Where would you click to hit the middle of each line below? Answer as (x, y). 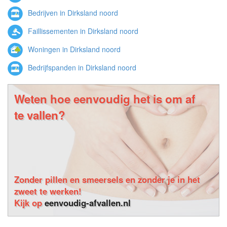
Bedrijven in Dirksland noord (72, 12)
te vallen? (40, 115)
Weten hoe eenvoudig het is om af (105, 99)
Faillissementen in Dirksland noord (82, 31)
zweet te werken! (48, 191)
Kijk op (29, 203)
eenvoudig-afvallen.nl (88, 203)
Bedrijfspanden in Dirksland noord (81, 67)
